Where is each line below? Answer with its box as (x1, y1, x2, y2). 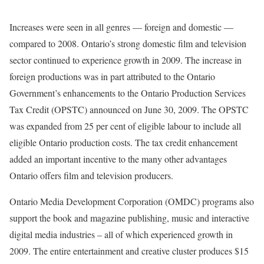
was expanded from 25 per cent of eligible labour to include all (9, 120, 241, 132)
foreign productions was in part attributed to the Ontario (9, 70, 215, 82)
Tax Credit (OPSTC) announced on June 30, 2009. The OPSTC (9, 103, 249, 115)
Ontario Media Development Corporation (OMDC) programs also (9, 195, 254, 207)
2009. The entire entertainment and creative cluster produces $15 (9, 245, 249, 257)
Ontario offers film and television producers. (9, 169, 173, 181)
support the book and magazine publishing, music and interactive (9, 212, 249, 224)
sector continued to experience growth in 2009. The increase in (9, 54, 242, 66)
